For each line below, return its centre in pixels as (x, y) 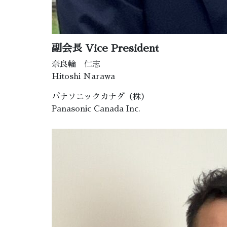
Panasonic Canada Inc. (96, 109)
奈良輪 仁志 (76, 65)
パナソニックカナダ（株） (100, 97)
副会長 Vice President (105, 48)
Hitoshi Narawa (83, 77)
